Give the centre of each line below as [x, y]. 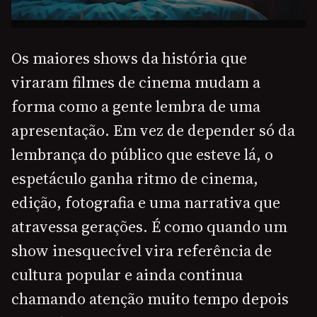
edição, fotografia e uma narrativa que [146, 203]
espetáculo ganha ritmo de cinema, [135, 179]
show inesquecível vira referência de [142, 251]
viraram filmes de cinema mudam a [136, 82]
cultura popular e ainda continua [127, 275]
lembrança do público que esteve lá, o [142, 155]
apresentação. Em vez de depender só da [153, 131]
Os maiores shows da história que [129, 58]
